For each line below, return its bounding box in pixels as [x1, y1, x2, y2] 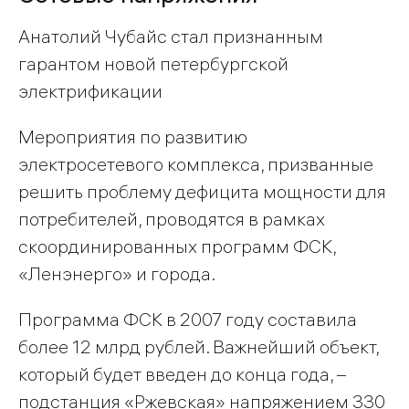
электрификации [18, 79, 163, 103]
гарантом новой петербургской [18, 52, 288, 76]
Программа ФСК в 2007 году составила [18, 308, 357, 331]
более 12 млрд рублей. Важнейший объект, [18, 335, 379, 359]
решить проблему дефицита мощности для [18, 180, 386, 204]
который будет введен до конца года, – [18, 362, 346, 386]
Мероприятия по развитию [18, 125, 247, 149]
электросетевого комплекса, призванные [18, 152, 373, 176]
